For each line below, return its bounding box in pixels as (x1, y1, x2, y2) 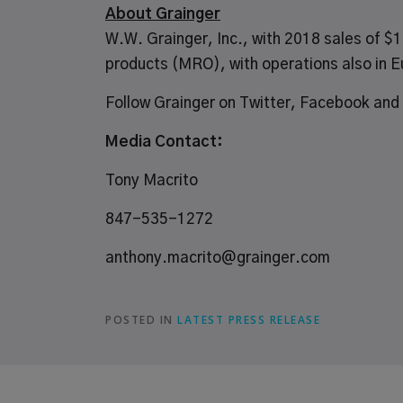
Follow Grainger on (105, 95, 239, 111)
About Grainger (105, 6, 220, 22)
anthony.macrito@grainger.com (105, 250, 330, 265)
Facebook (300, 95, 370, 111)
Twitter (239, 95, 291, 111)
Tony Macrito (105, 173, 198, 188)
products (105, 57, 168, 72)
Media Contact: (105, 134, 223, 149)
